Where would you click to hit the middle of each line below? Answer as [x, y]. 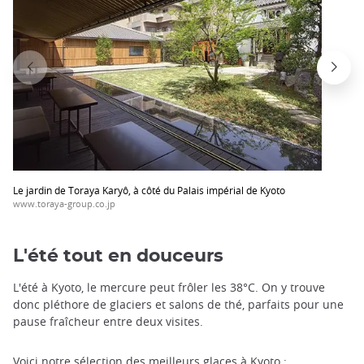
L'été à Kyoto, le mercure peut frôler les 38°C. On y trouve [169, 288]
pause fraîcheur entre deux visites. [108, 322]
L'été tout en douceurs [118, 256]
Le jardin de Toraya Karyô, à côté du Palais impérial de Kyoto [149, 190]
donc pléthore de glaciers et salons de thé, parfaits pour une [178, 305]
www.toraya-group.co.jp [64, 203]
